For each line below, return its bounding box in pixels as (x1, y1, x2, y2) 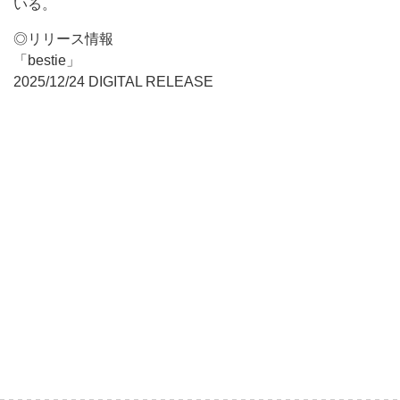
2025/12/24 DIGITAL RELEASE (13, 74, 213, 89)
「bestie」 (13, 53, 80, 68)
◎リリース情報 (13, 31, 113, 46)
